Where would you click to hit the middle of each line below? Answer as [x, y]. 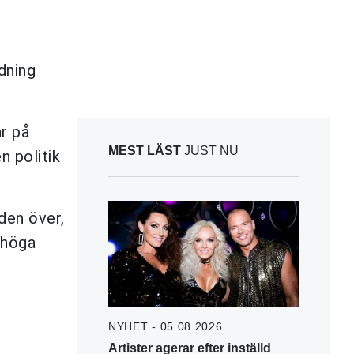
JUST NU [210, 150]
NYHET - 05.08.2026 [166, 326]
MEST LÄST [145, 150]
